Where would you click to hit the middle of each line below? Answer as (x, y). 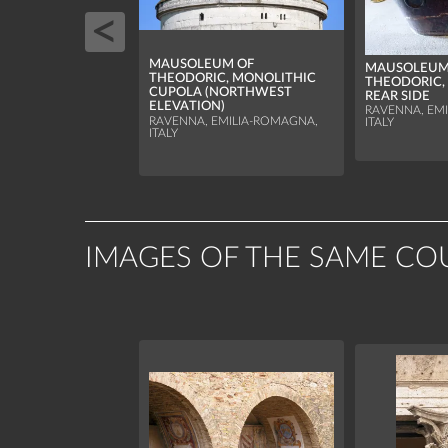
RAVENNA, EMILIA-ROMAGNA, (234, 121)
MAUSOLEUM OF (202, 64)
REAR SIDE (398, 96)
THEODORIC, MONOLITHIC (233, 78)
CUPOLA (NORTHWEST (221, 92)
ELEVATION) (187, 106)
